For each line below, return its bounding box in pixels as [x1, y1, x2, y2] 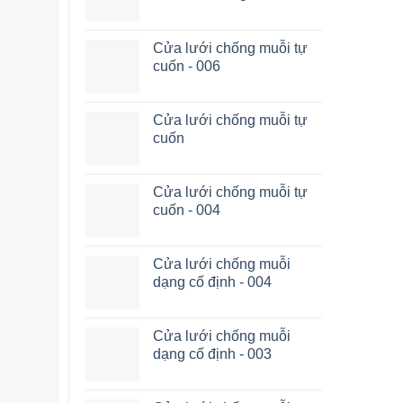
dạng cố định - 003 [153, 346, 272, 362]
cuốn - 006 [153, 58, 220, 74]
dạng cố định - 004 [153, 274, 272, 290]
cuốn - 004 [153, 202, 220, 218]
